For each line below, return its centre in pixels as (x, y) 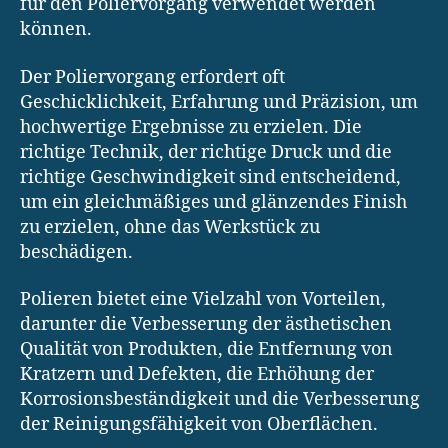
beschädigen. (76, 252)
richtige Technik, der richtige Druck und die (206, 152)
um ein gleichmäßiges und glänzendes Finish (213, 202)
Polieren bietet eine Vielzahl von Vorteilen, (203, 300)
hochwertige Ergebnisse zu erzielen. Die (191, 127)
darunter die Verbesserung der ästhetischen (206, 325)
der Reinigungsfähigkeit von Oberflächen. (199, 425)
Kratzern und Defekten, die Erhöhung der (197, 375)
